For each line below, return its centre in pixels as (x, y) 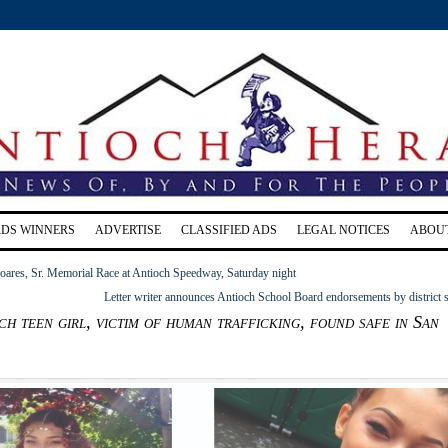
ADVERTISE (128, 229)
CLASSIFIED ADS (229, 229)
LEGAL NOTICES (343, 229)
